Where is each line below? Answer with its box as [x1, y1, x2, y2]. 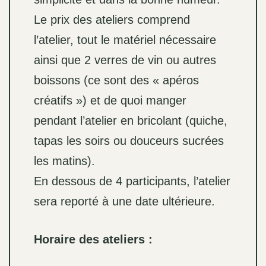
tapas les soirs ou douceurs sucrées [34, 134, 224, 148]
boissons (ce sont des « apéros [34, 74, 199, 87]
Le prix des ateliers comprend [34, 13, 190, 27]
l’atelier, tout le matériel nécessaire [34, 33, 216, 47]
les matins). [34, 154, 95, 168]
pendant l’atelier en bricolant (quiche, [34, 114, 227, 128]
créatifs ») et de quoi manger [34, 94, 186, 107]
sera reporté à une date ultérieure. [34, 195, 215, 208]
